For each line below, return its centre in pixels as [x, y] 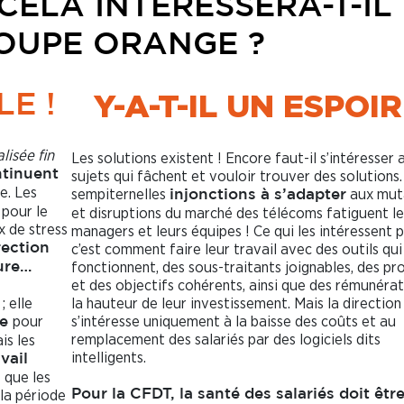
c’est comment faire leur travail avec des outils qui [236, 249]
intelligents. [108, 357]
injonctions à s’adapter [257, 195]
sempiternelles [120, 194]
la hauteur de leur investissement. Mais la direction [236, 303]
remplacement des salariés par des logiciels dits [225, 339]
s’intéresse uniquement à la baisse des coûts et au [233, 321]
